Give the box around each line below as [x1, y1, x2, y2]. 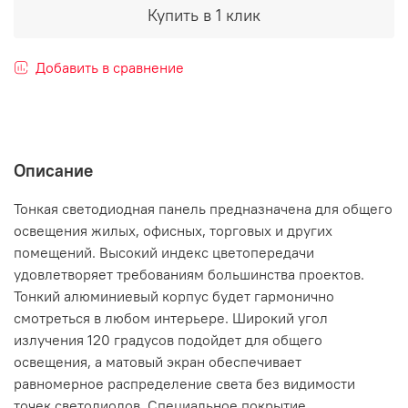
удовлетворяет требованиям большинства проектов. [14, 265, 364, 284]
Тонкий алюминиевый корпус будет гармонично [14, 287, 334, 306]
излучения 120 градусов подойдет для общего [14, 331, 322, 350]
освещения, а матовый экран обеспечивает [14, 352, 301, 372]
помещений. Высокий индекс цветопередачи [14, 243, 314, 262]
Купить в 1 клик [148, 4, 260, 25]
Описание [14, 159, 93, 182]
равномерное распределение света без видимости [14, 374, 355, 393]
